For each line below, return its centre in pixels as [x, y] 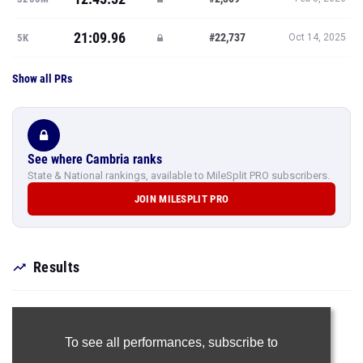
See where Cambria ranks [95, 159]
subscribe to [243, 342]
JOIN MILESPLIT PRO [181, 199]
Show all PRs [42, 79]
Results [57, 267]
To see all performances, [136, 342]
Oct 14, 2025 [317, 37]
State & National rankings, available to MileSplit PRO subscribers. [179, 175]
